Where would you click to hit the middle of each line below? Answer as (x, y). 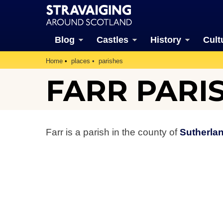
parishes (111, 61)
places (81, 61)
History (166, 40)
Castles (112, 40)
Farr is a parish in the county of (113, 132)
